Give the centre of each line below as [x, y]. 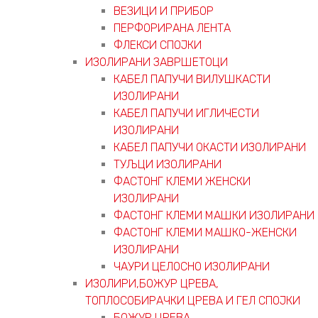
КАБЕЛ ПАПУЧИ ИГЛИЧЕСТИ [186, 113]
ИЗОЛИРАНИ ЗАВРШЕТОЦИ [157, 62]
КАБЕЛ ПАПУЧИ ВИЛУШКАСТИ [192, 79]
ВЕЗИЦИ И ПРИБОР [164, 11]
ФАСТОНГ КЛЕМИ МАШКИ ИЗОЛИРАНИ [214, 215]
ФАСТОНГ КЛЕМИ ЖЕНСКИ [182, 181]
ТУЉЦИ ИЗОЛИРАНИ [168, 164]
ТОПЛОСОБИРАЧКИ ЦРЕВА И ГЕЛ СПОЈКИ [193, 300]
